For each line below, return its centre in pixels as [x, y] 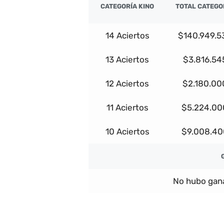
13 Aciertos [127, 60]
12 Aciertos [127, 84]
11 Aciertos [127, 108]
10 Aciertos [127, 132]
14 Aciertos [127, 36]
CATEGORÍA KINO [127, 6]
